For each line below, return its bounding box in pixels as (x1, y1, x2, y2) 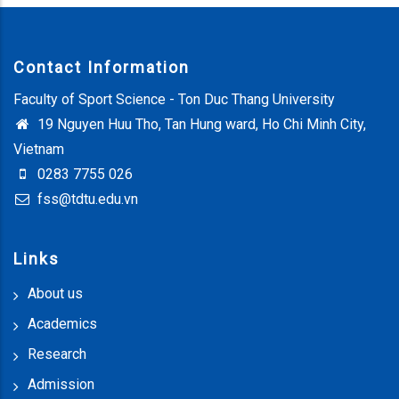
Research (28, 345, 86, 362)
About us (28, 284, 83, 302)
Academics (28, 314, 97, 332)
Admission (28, 375, 94, 393)
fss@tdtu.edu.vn (34, 190, 138, 208)
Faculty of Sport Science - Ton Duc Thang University (13, 90, 335, 108)
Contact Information (13, 57, 190, 77)
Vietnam (13, 140, 64, 158)
